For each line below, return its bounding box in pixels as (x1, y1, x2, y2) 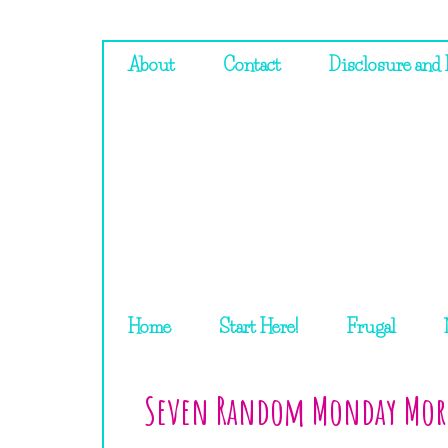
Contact (223, 54, 281, 76)
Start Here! (219, 316, 299, 338)
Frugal (347, 316, 396, 338)
